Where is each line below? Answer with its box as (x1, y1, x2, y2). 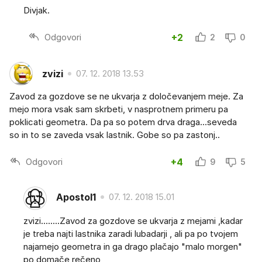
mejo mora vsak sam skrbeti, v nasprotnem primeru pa (9, 104, 228, 115)
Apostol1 (56, 191, 96, 203)
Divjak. (23, 5, 50, 16)
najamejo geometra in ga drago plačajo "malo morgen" (23, 241, 242, 253)
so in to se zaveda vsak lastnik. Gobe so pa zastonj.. (9, 129, 220, 141)
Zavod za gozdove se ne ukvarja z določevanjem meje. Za (9, 91, 243, 102)
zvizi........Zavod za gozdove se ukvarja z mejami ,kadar (23, 215, 243, 227)
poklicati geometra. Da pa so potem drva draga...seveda (9, 116, 237, 128)
